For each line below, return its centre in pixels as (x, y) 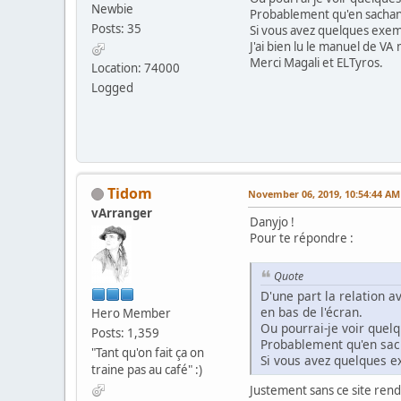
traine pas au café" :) (147, 369)
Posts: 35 (116, 28)
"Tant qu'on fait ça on (148, 352)
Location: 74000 (136, 68)
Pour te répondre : (302, 238)
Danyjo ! (272, 222)
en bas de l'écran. (311, 312)
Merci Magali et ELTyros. (316, 62)
